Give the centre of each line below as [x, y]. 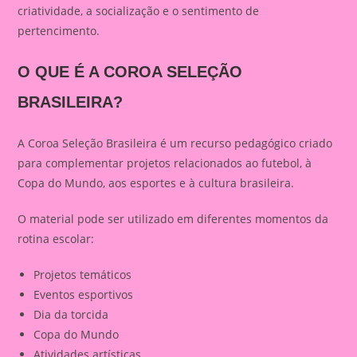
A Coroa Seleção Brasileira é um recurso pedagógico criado [175, 143]
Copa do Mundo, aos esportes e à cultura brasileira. [156, 183]
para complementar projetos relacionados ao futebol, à [165, 163]
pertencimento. [59, 31]
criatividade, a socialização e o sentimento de [139, 11]
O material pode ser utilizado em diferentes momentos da [173, 219]
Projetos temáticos [83, 275]
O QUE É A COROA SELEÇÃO [130, 72]
